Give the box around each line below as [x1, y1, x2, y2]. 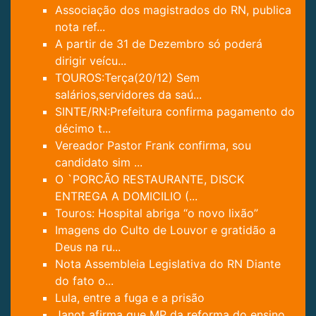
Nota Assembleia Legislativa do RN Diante [55, 256, 281, 271]
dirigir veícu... [55, 53, 126, 68]
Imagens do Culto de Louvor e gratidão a [55, 222, 276, 237]
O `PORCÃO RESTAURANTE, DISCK [55, 171, 244, 186]
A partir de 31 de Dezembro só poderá [55, 36, 262, 51]
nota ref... [55, 19, 105, 34]
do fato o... [55, 273, 114, 288]
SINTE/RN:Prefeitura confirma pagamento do [55, 104, 295, 119]
